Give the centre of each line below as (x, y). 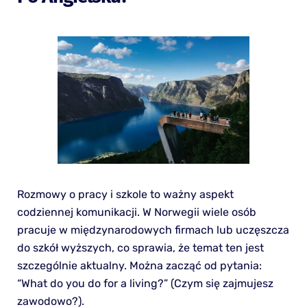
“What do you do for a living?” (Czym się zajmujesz (145, 283)
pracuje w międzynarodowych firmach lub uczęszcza (153, 230)
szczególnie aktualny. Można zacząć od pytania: (139, 265)
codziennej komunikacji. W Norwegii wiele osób (136, 212)
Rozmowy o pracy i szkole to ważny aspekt (125, 194)
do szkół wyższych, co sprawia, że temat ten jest (140, 247)
